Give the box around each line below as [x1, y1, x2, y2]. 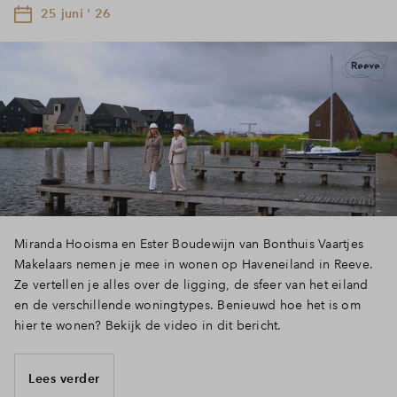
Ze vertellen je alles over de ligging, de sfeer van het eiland [14, 276, 369, 292]
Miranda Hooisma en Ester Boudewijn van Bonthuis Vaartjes [14, 236, 363, 252]
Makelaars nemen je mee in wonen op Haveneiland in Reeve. [14, 256, 373, 272]
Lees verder [28, 370, 100, 386]
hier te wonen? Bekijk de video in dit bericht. [14, 317, 282, 333]
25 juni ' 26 [41, 4, 111, 21]
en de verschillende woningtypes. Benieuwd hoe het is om [14, 297, 361, 313]
